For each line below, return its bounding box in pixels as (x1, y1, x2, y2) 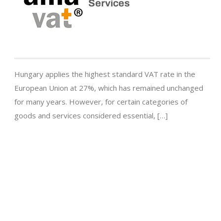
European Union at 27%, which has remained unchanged (14, 83, 203, 93)
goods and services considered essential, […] (14, 110, 168, 121)
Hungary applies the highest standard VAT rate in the (14, 69, 195, 79)
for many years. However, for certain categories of (14, 97, 187, 107)
